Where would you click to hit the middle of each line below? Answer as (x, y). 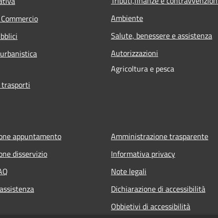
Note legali (129, 171)
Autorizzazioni (135, 53)
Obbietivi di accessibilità (151, 206)
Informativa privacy (143, 154)
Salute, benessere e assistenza (162, 35)
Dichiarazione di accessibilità (158, 189)
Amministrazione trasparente (160, 136)
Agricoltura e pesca (143, 68)
